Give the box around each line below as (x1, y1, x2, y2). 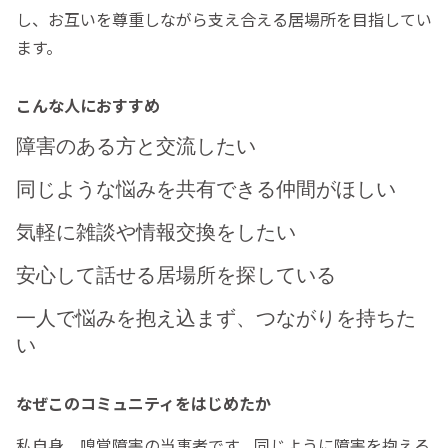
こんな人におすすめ (16, 93, 160, 118)
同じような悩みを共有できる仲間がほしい (16, 178, 396, 201)
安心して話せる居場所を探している (16, 264, 336, 287)
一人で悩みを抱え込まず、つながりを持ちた (16, 307, 416, 330)
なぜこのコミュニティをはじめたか (16, 391, 271, 416)
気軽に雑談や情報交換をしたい (16, 221, 296, 244)
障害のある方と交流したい (16, 135, 256, 158)
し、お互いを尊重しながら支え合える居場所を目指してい (16, 7, 432, 32)
